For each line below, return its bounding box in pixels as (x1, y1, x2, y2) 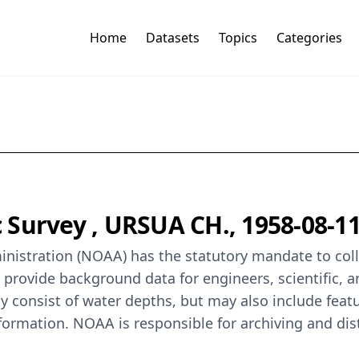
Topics (218, 29, 257, 47)
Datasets (145, 29, 200, 47)
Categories (276, 29, 342, 47)
